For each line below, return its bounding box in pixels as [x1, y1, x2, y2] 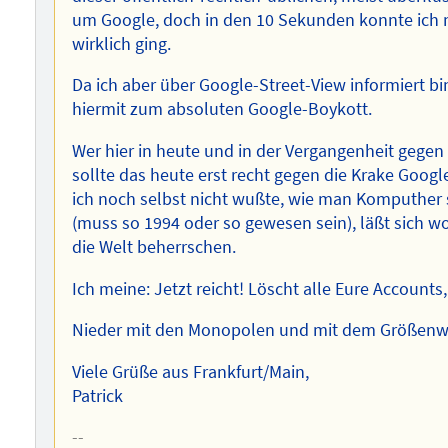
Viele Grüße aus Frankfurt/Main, [72, 360, 310, 383]
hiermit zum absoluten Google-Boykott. [72, 98, 373, 121]
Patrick [72, 384, 124, 407]
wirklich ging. [72, 32, 172, 55]
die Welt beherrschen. [72, 236, 237, 259]
